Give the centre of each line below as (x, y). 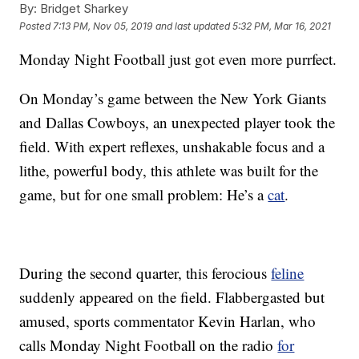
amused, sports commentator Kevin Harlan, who (168, 321)
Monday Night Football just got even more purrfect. (178, 59)
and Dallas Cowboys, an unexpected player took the (177, 123)
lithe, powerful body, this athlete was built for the (169, 171)
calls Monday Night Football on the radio (149, 345)
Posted (36, 26)
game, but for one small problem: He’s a (144, 195)
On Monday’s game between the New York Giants (173, 99)
